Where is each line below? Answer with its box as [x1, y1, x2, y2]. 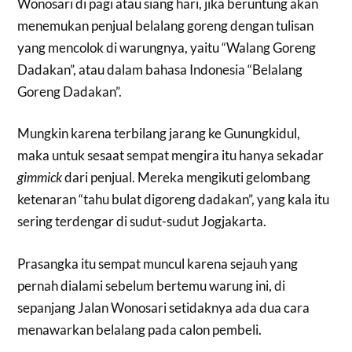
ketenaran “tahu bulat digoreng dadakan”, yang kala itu [17, 191, 330, 208]
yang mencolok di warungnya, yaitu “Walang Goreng [17, 38, 317, 56]
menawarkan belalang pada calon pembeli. [17, 321, 262, 338]
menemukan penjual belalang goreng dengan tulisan [17, 16, 314, 34]
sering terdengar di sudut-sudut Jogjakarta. [17, 213, 267, 230]
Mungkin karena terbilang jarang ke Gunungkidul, [17, 125, 301, 142]
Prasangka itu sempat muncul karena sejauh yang [17, 255, 299, 272]
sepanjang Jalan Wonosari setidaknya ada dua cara [17, 299, 310, 316]
